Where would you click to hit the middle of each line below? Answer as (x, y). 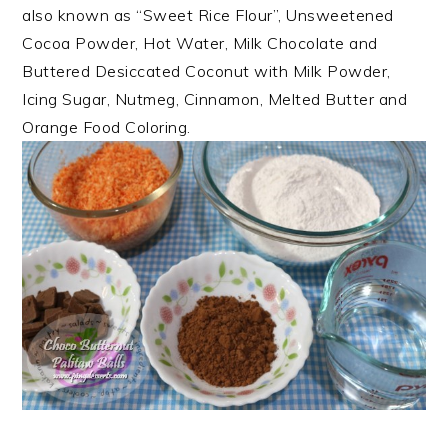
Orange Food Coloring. (106, 126)
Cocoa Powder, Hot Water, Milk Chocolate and (200, 42)
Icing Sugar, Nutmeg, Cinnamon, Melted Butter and (215, 98)
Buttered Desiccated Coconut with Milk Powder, (206, 70)
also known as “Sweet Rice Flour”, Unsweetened (208, 14)
